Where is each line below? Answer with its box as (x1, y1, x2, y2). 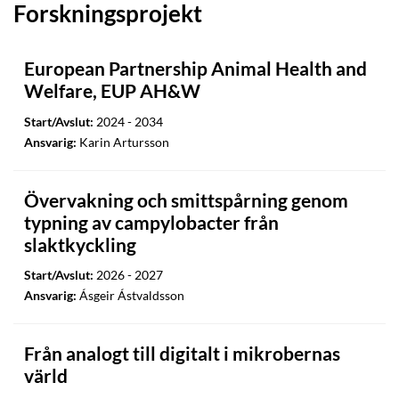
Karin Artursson (77, 134, 169, 150)
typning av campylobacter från (24, 210, 279, 233)
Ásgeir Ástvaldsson (77, 288, 184, 304)
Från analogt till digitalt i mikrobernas (24, 342, 340, 365)
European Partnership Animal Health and (24, 57, 367, 80)
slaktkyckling (24, 232, 136, 256)
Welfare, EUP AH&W (24, 79, 200, 102)
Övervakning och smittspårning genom (24, 188, 348, 211)
